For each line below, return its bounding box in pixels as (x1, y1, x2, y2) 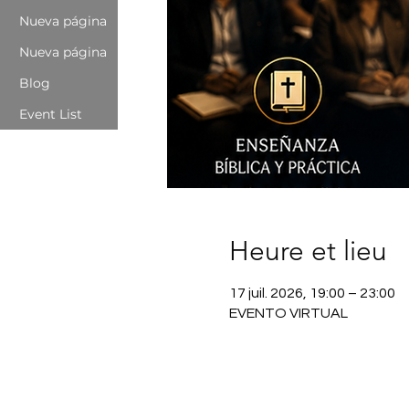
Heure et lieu (228, 235, 387, 268)
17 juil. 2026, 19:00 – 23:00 (228, 286, 395, 301)
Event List (19, 106, 82, 122)
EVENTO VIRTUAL (228, 306, 348, 321)
